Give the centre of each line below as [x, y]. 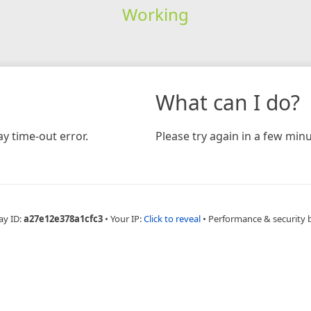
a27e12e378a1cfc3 [63, 218]
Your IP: [127, 218]
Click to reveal [172, 218]
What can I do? [228, 102]
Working [155, 14]
